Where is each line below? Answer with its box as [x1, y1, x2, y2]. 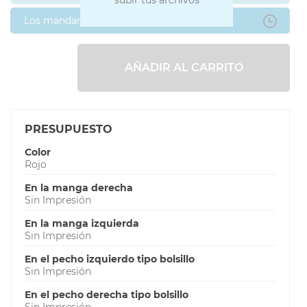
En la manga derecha [25, 181, 133, 194]
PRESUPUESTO [25, 122, 112, 136]
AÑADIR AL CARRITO [124, 60, 243, 74]
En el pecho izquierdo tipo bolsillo [25, 252, 195, 265]
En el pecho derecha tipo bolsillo [25, 288, 188, 301]
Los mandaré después [24, 14, 128, 27]
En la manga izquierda [25, 217, 139, 230]
